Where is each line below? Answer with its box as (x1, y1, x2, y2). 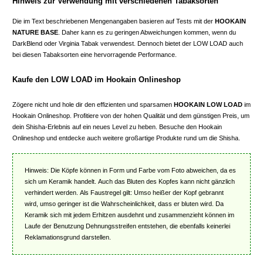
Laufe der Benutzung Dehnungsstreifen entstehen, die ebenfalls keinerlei (25, 222, 230, 230)
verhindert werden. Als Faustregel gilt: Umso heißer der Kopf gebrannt (25, 189, 224, 197)
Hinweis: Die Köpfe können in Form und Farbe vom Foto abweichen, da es (25, 167, 236, 174)
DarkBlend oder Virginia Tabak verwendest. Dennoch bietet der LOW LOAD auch (12, 40, 243, 48)
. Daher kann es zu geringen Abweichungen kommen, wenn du (58, 29, 236, 36)
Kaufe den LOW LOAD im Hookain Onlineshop (12, 75, 181, 85)
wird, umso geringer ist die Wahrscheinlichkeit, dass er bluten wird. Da (25, 200, 224, 208)
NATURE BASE (12, 29, 58, 36)
